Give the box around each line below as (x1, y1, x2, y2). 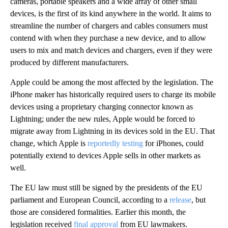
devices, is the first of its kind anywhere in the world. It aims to (10, 9, 211, 18)
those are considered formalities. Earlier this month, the (10, 207, 186, 216)
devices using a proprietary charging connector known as (10, 102, 193, 111)
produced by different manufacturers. (10, 58, 129, 67)
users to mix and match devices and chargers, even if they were (10, 45, 212, 54)
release (169, 195, 191, 204)
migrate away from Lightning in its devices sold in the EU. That (10, 126, 215, 135)
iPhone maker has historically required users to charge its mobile (10, 90, 216, 99)
